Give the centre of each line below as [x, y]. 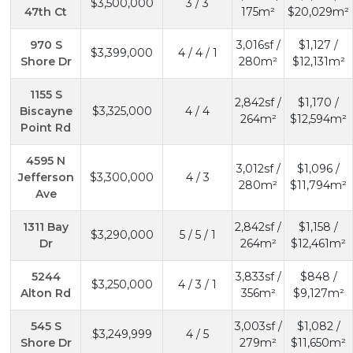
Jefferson [46, 177]
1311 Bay [46, 227]
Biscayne [46, 111]
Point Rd [46, 127]
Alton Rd [46, 293]
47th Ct [46, 11]
